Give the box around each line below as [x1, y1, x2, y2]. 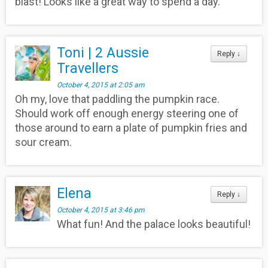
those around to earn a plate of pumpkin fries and [15, 121, 247, 134]
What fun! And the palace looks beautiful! [57, 217, 251, 230]
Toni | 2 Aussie [57, 44, 150, 61]
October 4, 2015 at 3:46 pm [57, 205, 145, 214]
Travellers [57, 60, 119, 77]
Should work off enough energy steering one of [15, 106, 239, 120]
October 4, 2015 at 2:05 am [57, 80, 145, 89]
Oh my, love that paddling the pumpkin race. [15, 92, 220, 105]
